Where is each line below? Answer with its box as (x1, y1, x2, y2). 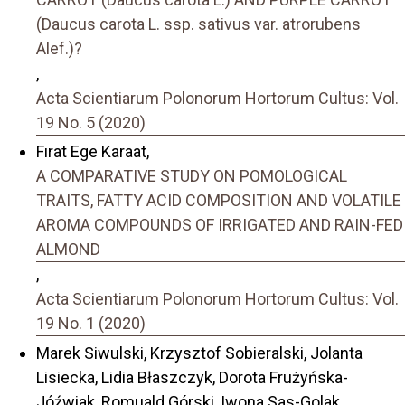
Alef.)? (36, 38, 82, 58)
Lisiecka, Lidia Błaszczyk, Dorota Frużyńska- (36, 367, 348, 387)
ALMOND (36, 240, 100, 259)
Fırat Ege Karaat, (36, 142, 149, 162)
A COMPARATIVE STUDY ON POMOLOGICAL (36, 166, 347, 186)
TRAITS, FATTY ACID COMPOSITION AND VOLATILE (36, 191, 401, 211)
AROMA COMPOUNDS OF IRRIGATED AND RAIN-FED (36, 215, 403, 235)
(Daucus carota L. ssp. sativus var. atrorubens (36, 14, 361, 33)
